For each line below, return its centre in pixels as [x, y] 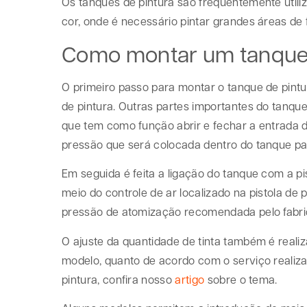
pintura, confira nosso [119, 279]
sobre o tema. [243, 279]
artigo [190, 279]
